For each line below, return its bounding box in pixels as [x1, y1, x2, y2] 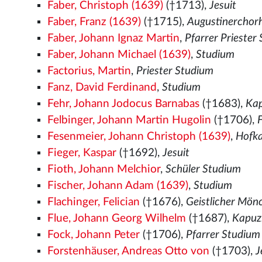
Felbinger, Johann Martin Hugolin [47, 115, 212, 126]
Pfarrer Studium [186, 229, 261, 240]
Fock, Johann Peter [47, 229, 140, 240]
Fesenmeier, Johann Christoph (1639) [47, 131, 231, 142]
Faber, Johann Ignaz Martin [47, 33, 180, 44]
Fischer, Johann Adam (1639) [47, 180, 189, 191]
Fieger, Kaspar [47, 147, 117, 158]
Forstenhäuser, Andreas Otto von [47, 246, 210, 257]
